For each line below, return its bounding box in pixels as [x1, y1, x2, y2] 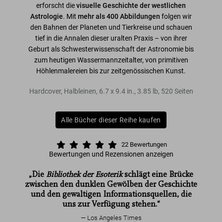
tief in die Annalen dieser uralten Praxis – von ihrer [35, 34, 187, 42]
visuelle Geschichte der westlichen [75, 1, 186, 9]
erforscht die [36, 1, 75, 9]
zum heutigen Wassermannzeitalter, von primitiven [34, 55, 188, 64]
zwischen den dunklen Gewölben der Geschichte [25, 179, 197, 189]
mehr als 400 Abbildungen [78, 12, 160, 20]
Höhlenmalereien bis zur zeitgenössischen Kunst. [36, 66, 186, 75]
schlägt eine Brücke [122, 169, 193, 179]
